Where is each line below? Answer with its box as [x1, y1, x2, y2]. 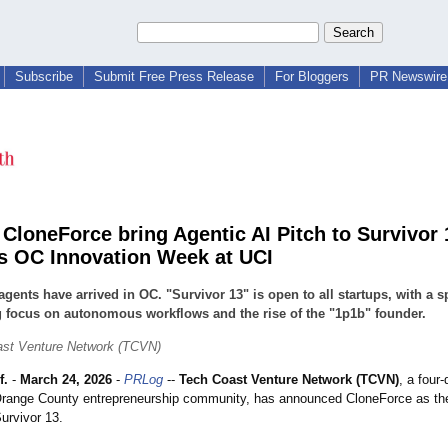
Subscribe [15, 69, 73, 84]
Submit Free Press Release [94, 69, 254, 84]
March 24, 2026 [20, 372, 112, 388]
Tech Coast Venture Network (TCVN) [179, 372, 399, 388]
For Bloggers [275, 69, 349, 84]
